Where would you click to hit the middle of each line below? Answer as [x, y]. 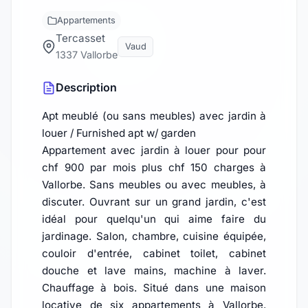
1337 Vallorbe [87, 55]
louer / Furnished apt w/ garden [119, 133]
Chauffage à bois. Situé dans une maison [154, 288]
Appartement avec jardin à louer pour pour [154, 151]
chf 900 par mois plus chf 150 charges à [154, 168]
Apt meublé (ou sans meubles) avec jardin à [154, 116]
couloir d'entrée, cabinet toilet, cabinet [154, 254]
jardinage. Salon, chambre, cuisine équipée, [154, 236]
